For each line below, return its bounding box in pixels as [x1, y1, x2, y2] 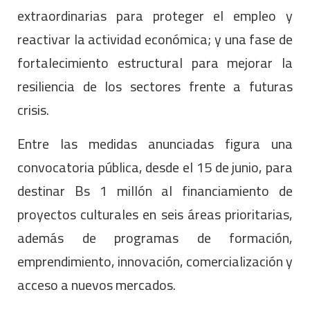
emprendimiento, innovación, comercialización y [17, 248, 293, 274]
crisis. [17, 96, 49, 122]
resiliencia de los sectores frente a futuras [17, 73, 293, 99]
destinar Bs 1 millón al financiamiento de [17, 177, 293, 203]
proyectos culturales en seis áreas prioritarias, [17, 201, 293, 227]
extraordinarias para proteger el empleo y [17, 2, 293, 28]
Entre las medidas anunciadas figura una [17, 130, 293, 156]
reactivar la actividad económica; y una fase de [17, 26, 293, 52]
